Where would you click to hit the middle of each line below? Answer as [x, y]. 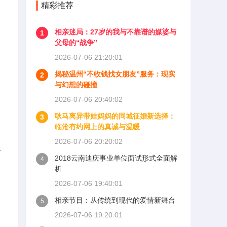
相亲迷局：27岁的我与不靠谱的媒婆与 [116, 32]
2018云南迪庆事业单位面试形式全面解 [116, 158]
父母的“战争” [76, 43]
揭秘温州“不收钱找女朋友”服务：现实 [115, 74]
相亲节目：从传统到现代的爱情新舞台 [115, 200]
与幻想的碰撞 [76, 85]
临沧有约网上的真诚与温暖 [97, 127]
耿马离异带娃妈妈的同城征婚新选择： [115, 116]
